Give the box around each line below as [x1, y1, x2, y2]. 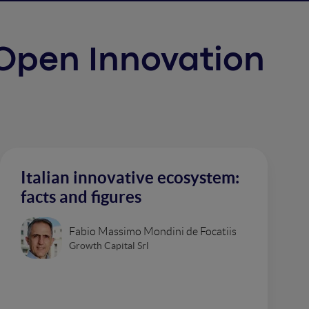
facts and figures [21, 188, 141, 206]
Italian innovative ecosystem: [21, 168, 239, 187]
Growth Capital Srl [69, 239, 149, 251]
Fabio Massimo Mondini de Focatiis [69, 225, 237, 237]
